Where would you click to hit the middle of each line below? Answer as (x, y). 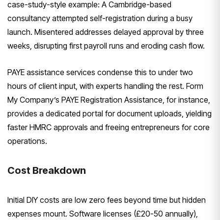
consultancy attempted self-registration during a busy (100, 18)
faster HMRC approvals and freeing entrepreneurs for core (109, 127)
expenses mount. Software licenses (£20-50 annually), (103, 214)
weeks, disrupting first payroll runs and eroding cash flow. (106, 46)
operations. (27, 141)
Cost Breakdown (47, 171)
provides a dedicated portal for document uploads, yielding (110, 114)
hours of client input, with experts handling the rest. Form (105, 86)
